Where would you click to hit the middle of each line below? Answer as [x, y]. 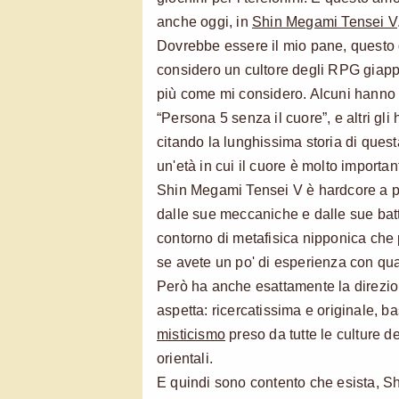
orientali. [185, 358]
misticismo [191, 334]
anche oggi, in [204, 21]
